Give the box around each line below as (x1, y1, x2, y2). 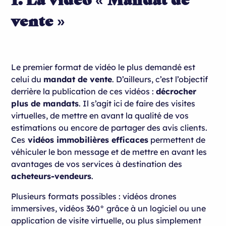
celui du (11, 74, 44, 84)
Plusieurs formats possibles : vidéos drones (11, 191, 177, 201)
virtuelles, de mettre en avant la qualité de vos (11, 110, 189, 121)
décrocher (156, 86, 197, 96)
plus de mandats (11, 98, 79, 108)
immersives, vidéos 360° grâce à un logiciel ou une (11, 203, 206, 213)
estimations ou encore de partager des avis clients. (11, 122, 208, 133)
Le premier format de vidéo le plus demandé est (11, 62, 196, 72)
